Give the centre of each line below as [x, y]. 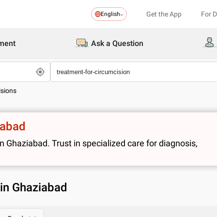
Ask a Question [117, 43]
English [110, 14]
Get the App [164, 14]
